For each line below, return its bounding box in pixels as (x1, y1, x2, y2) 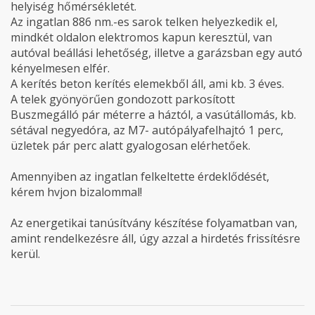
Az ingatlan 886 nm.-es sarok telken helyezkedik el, (11, 14, 278, 30)
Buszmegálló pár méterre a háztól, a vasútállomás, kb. (11, 107, 296, 122)
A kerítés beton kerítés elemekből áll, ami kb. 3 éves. (11, 76, 284, 91)
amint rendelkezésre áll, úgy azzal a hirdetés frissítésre (11, 231, 300, 246)
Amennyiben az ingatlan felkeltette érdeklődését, (11, 169, 269, 184)
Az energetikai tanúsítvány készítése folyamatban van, (11, 215, 297, 231)
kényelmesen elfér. (11, 60, 110, 76)
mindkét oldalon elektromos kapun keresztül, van (11, 30, 272, 45)
